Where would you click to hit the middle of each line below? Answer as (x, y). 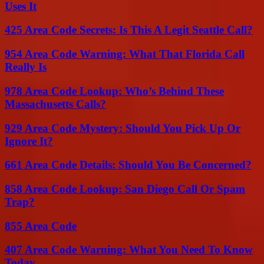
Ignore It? (29, 141)
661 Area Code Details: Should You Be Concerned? (128, 165)
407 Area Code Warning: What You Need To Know (129, 250)
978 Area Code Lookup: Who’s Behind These (114, 91)
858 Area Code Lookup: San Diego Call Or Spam (125, 189)
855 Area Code (41, 226)
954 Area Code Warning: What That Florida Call (125, 54)
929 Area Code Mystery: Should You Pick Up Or (123, 128)
